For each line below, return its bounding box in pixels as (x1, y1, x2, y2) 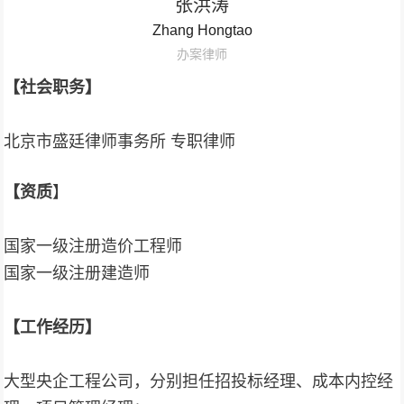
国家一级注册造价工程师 (4, 237, 183, 255)
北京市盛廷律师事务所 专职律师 (4, 133, 236, 151)
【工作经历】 (4, 318, 102, 336)
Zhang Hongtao (151, 23, 252, 38)
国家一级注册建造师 (4, 264, 151, 282)
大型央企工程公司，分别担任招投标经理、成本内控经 (4, 372, 394, 390)
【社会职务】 (4, 78, 102, 96)
